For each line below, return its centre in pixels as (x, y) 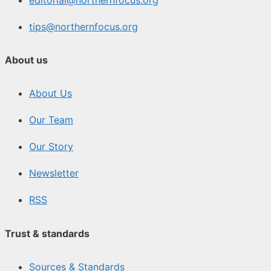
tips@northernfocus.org (83, 26)
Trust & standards (47, 233)
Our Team (51, 120)
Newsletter (54, 173)
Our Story (51, 147)
